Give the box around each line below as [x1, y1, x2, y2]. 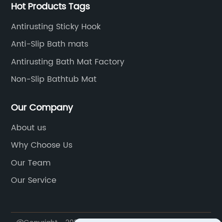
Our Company [11, 100, 73, 115]
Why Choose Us [11, 139, 73, 152]
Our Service [11, 174, 57, 187]
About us [11, 121, 47, 134]
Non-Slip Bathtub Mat [11, 73, 97, 86]
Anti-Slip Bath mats [11, 38, 89, 51]
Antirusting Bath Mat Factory [11, 55, 125, 68]
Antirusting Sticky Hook [11, 20, 101, 33]
